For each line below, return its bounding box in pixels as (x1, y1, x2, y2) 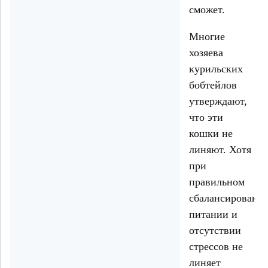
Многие (189, 31, 225, 43)
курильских (189, 63, 243, 75)
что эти (189, 111, 223, 124)
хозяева (189, 47, 223, 59)
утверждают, (189, 95, 247, 108)
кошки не (189, 127, 233, 140)
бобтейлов (189, 79, 237, 92)
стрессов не (189, 240, 243, 253)
